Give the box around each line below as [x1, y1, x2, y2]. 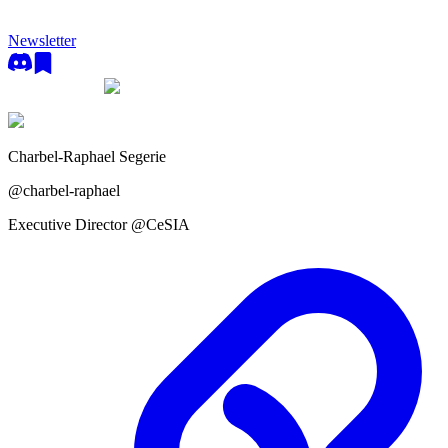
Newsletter [8, 32, 76, 49]
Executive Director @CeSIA [8, 216, 190, 233]
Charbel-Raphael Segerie [8, 148, 166, 165]
